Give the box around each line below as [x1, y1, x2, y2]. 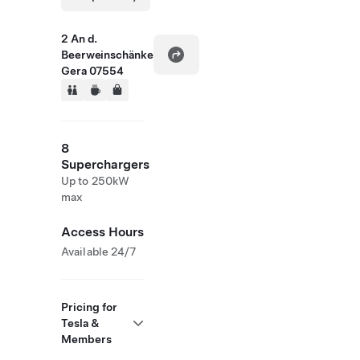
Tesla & [61, 317, 100, 329]
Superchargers [61, 157, 149, 172]
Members [61, 333, 112, 346]
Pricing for [61, 301, 117, 313]
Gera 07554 [61, 64, 124, 77]
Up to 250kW [61, 174, 130, 187]
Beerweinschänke [61, 48, 153, 61]
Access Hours [61, 224, 144, 239]
